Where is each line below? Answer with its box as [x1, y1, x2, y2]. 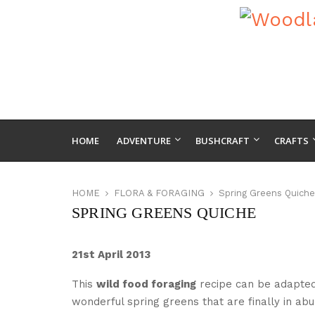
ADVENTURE [117, 134, 171, 147]
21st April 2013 [72, 247, 150, 261]
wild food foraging [96, 277, 196, 290]
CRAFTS [274, 134, 309, 147]
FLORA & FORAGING [114, 188, 205, 198]
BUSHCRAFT [195, 134, 250, 147]
